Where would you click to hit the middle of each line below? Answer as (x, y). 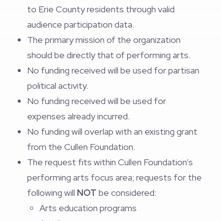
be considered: (128, 193)
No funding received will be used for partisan (113, 70)
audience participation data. (81, 24)
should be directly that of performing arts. (109, 55)
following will (52, 193)
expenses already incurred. (78, 116)
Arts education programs (88, 208)
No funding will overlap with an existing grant (112, 131)
